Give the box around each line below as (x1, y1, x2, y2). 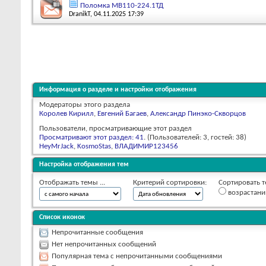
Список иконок (39, 213, 85, 221)
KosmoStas (77, 142, 111, 150)
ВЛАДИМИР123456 (115, 142, 178, 150)
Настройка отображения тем (39, 160, 129, 168)
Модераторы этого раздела (39, 100, 130, 109)
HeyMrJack (39, 142, 74, 150)
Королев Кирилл (39, 109, 94, 118)
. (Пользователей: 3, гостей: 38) (144, 133, 246, 141)
